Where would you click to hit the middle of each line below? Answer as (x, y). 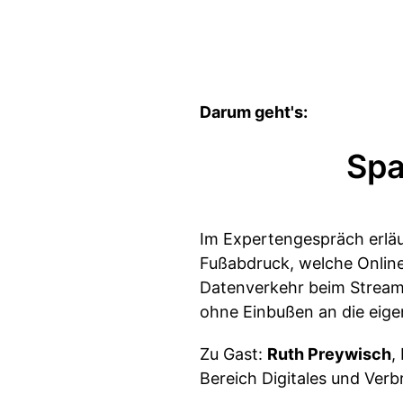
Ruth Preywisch (329, 354)
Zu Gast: (233, 354)
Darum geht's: (254, 112)
